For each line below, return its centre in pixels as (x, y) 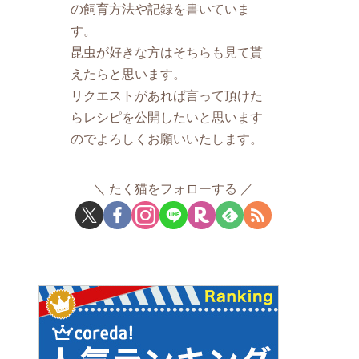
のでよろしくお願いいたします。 (167, 139)
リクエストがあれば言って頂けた (167, 96)
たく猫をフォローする (173, 189)
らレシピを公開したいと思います (167, 117)
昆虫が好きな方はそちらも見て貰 (167, 52)
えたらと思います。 (129, 74)
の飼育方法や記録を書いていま (161, 9)
